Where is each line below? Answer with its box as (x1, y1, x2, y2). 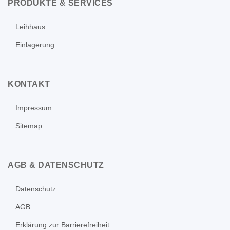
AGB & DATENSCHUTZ (8, 161, 104, 170)
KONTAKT (8, 80, 50, 89)
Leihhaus (15, 23, 45, 31)
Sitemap (15, 122, 42, 130)
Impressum (15, 104, 52, 112)
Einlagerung (15, 41, 54, 49)
